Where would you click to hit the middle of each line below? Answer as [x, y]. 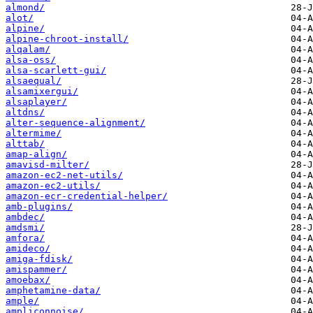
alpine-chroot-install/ [67, 39]
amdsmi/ [25, 228]
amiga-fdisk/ [39, 259]
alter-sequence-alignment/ [75, 123]
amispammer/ [36, 270]
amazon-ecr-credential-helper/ [87, 196]
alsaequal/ [34, 81]
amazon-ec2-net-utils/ [64, 175]
